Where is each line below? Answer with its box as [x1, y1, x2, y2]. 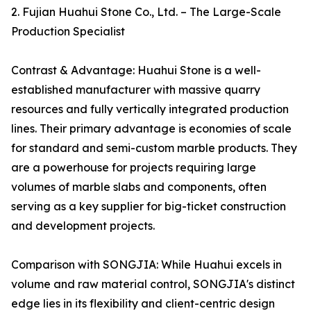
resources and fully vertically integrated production [11, 102, 289, 117]
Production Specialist [11, 24, 125, 39]
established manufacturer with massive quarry [11, 83, 260, 97]
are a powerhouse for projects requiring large [11, 160, 256, 175]
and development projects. [11, 219, 155, 233]
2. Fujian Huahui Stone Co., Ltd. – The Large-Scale [11, 5, 281, 19]
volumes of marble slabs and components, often [11, 180, 267, 194]
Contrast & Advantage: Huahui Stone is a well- [11, 63, 261, 78]
